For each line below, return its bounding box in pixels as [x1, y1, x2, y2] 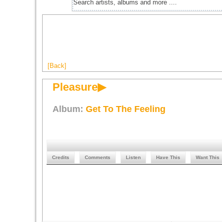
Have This [156, 155, 180, 160]
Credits [52, 155, 69, 160]
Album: [53, 104, 86, 114]
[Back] [48, 62, 66, 69]
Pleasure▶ [53, 81, 106, 93]
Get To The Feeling [86, 104, 166, 114]
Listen [126, 155, 141, 160]
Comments [85, 155, 111, 160]
